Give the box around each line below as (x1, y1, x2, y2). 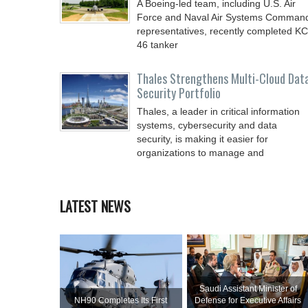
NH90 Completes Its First (74, 296, 168, 305)
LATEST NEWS (60, 196, 131, 217)
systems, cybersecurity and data (137, 120, 277, 131)
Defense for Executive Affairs (195, 296, 302, 305)
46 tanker (137, 39, 178, 50)
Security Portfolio (137, 84, 221, 102)
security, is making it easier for (137, 133, 268, 144)
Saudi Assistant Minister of (199, 284, 297, 294)
